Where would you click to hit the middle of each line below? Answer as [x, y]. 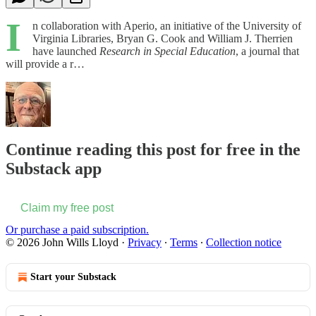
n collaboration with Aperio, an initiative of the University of [167, 25]
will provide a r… [45, 63]
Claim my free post [67, 208]
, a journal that [267, 51]
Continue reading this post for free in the [153, 150]
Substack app [54, 169]
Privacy [145, 243]
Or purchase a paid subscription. [77, 230]
